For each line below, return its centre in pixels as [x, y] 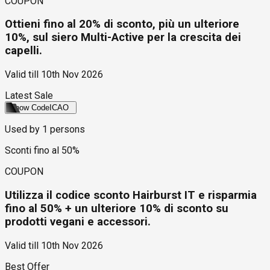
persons [66, 130]
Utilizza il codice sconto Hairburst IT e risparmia [131, 195]
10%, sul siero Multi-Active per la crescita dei [123, 38]
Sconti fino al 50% [42, 151]
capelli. [24, 51]
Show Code [30, 108]
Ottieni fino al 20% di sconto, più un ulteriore [122, 24]
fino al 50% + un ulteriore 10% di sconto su [117, 208]
